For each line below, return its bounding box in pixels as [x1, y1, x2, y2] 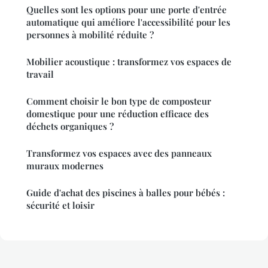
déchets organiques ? [26, 120, 114, 133]
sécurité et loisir [26, 199, 95, 212]
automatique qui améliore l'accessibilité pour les [26, 16, 230, 29]
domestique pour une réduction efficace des [26, 108, 209, 120]
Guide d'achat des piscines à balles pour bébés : [26, 187, 225, 199]
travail [26, 68, 54, 81]
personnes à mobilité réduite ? [26, 29, 154, 41]
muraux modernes [26, 160, 103, 172]
